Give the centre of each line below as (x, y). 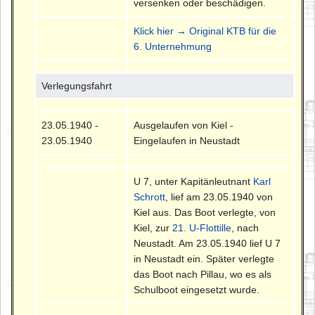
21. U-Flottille (202, 228)
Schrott (150, 197)
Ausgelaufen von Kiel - (184, 126)
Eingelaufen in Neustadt (187, 141)
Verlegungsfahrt (77, 86)
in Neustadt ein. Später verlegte (204, 259)
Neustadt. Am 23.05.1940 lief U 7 (207, 244)
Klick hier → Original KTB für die (205, 31)
